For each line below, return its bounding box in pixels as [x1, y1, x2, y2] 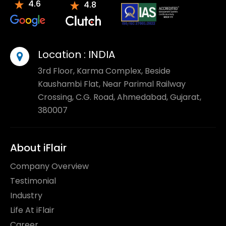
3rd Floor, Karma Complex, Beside [38, 65, 171, 77]
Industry [10, 189, 42, 201]
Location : [38, 47, 88, 62]
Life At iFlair [10, 204, 54, 216]
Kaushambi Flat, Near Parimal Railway [38, 78, 186, 90]
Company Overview [10, 160, 89, 172]
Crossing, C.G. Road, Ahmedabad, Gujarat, [38, 91, 201, 103]
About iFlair [10, 140, 67, 155]
